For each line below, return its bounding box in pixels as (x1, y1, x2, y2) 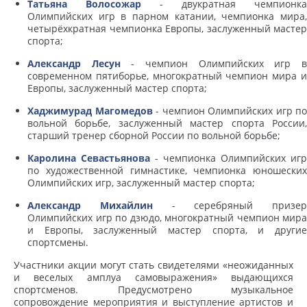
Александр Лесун (27, 57, 121, 71)
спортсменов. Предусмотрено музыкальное (14, 283, 293, 297)
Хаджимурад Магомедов (27, 104, 153, 118)
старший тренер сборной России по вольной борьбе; (27, 129, 280, 143)
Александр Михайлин (27, 199, 153, 212)
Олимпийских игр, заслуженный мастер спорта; (27, 176, 255, 190)
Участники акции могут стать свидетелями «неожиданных (14, 258, 293, 272)
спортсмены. (27, 236, 88, 249)
